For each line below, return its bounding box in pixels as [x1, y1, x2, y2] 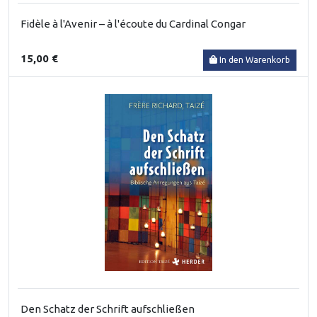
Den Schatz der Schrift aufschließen [21, 302, 195, 315]
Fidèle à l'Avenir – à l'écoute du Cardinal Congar [21, 17, 246, 30]
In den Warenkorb [219, 54, 290, 64]
